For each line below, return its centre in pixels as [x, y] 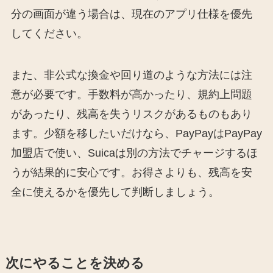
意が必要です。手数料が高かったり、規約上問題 [131, 95]
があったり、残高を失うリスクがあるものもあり [131, 114]
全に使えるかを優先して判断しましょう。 [115, 192]
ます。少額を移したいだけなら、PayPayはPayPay [136, 134]
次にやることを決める [75, 264]
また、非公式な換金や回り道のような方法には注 [131, 75]
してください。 [49, 34]
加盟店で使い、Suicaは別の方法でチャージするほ [134, 153]
